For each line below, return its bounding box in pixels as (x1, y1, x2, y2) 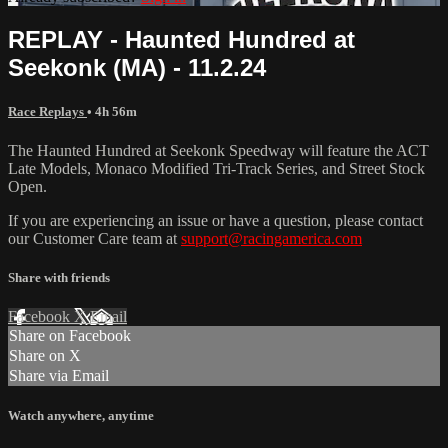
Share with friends (8, 270, 110, 286)
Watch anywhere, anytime (8, 408, 154, 424)
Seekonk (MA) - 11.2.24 (8, 53, 266, 81)
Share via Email (9, 367, 109, 385)
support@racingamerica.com (181, 229, 362, 247)
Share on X (9, 347, 81, 365)
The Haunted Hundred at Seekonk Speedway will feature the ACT (8, 141, 429, 159)
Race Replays (8, 103, 87, 119)
